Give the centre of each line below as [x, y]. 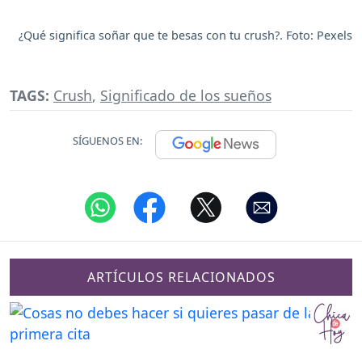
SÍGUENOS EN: [107, 141]
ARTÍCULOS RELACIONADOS [181, 277]
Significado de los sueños [186, 96]
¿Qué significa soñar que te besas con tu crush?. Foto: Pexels [185, 35]
